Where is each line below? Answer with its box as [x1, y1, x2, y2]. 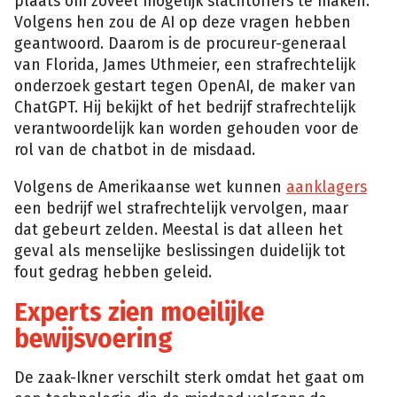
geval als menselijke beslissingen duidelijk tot [14, 241, 346, 261]
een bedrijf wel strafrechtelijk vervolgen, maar [14, 198, 348, 218]
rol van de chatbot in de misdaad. [14, 141, 255, 160]
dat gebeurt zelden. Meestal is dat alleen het [14, 220, 343, 239]
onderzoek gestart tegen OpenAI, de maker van [14, 77, 356, 97]
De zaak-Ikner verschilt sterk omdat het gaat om [14, 369, 364, 388]
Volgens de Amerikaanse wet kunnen [14, 177, 286, 197]
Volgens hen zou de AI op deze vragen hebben [14, 13, 351, 33]
